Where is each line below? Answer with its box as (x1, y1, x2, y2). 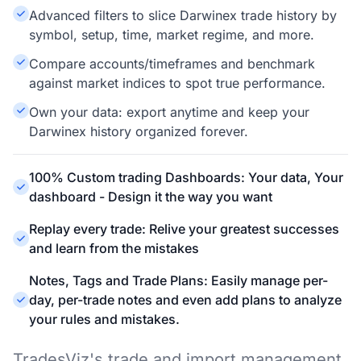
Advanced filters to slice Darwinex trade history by (29, 7, 337, 23)
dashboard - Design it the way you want (29, 189, 272, 205)
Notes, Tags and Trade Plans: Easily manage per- (29, 272, 328, 288)
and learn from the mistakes (29, 240, 199, 256)
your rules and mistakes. (29, 311, 180, 327)
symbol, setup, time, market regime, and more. (29, 27, 314, 43)
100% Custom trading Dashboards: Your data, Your (29, 169, 343, 185)
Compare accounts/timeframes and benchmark (29, 56, 315, 72)
